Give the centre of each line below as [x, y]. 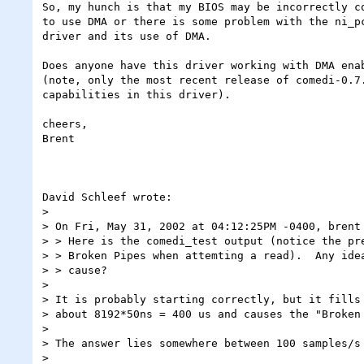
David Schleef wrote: [107, 197]
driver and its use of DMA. [127, 36]
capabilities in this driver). [136, 94]
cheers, [65, 123]
